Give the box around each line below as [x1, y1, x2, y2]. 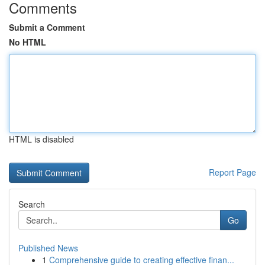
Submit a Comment [9, 21, 85, 33]
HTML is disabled [9, 133, 74, 145]
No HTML [9, 36, 46, 48]
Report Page [209, 166, 256, 178]
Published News [18, 242, 78, 254]
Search [18, 198, 45, 210]
